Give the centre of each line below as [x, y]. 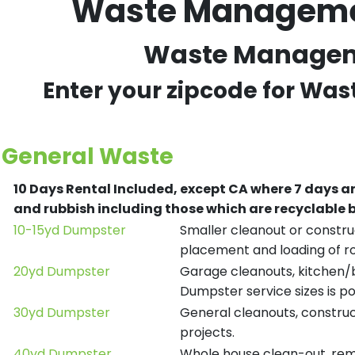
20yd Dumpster [62, 271]
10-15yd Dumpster [70, 230]
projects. [207, 332]
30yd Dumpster [62, 313]
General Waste [88, 157]
